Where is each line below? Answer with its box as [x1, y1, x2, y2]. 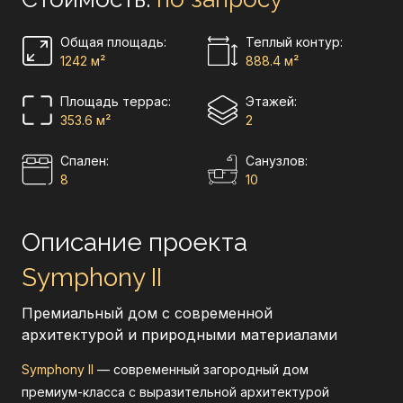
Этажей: [246, 94, 297, 109]
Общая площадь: [60, 34, 166, 49]
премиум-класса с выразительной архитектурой [22, 384, 329, 399]
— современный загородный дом [94, 362, 309, 377]
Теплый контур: [246, 34, 343, 49]
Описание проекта [22, 228, 247, 257]
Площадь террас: [60, 94, 171, 109]
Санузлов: [246, 153, 308, 168]
